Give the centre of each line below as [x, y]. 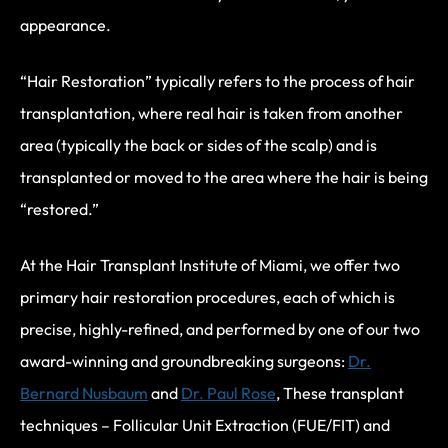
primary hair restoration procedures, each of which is [207, 296]
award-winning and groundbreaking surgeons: [184, 360]
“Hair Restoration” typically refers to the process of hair [217, 80]
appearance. [65, 24]
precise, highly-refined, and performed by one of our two [220, 328]
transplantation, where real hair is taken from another [211, 112]
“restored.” [59, 208]
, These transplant [340, 392]
